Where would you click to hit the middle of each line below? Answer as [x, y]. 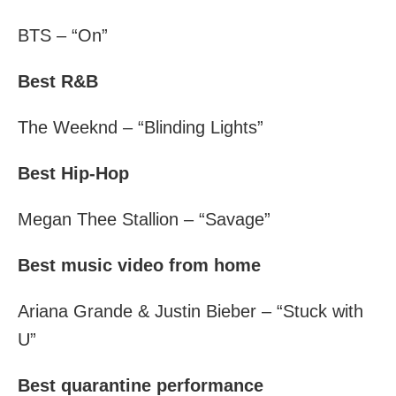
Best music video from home [139, 266]
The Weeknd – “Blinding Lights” [141, 128]
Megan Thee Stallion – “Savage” [144, 220]
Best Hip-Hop [73, 174]
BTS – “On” [63, 36]
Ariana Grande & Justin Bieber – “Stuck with [190, 312]
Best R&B [58, 82]
